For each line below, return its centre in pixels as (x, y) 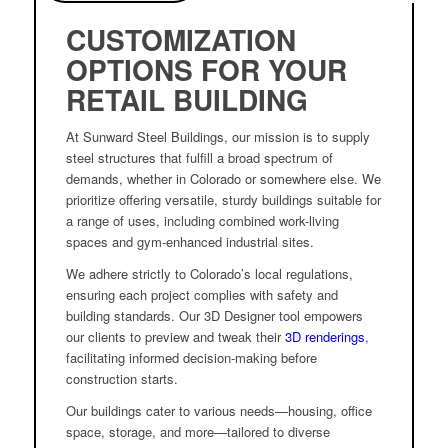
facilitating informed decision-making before (191, 358)
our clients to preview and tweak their (175, 337)
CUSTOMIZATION (180, 40)
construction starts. (121, 379)
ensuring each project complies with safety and (201, 295)
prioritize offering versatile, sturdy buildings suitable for (223, 200)
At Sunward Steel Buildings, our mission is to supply (217, 137)
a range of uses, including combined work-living (202, 221)
